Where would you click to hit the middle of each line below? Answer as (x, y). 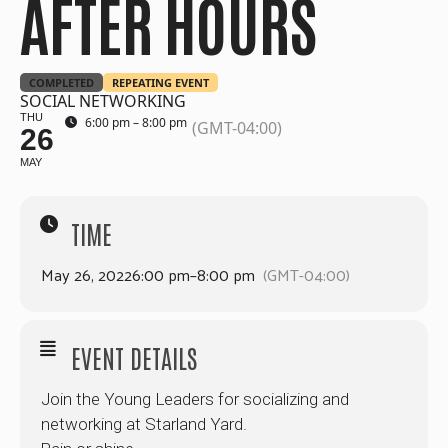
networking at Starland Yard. (144, 423)
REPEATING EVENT (160, 82)
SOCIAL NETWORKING (103, 100)
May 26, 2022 (86, 274)
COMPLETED (61, 82)
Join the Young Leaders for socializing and (195, 398)
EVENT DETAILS (134, 356)
